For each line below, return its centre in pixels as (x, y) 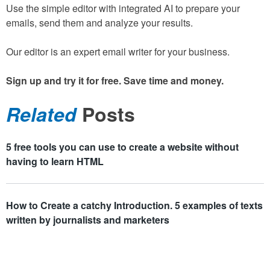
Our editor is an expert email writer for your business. (118, 51)
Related (41, 114)
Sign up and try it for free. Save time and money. (115, 80)
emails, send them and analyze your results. (99, 22)
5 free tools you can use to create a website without (122, 146)
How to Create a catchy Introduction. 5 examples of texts (134, 205)
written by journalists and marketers (88, 219)
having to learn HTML (55, 161)
